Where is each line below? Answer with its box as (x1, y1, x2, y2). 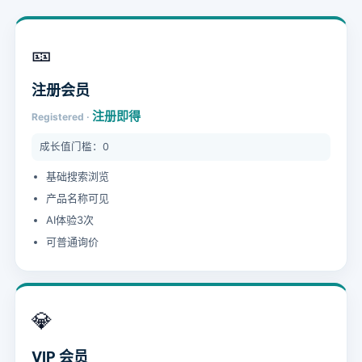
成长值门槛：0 (40, 141, 109, 153)
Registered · (32, 111, 92, 123)
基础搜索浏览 (46, 170, 109, 183)
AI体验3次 (46, 213, 94, 226)
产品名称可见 (46, 192, 109, 204)
